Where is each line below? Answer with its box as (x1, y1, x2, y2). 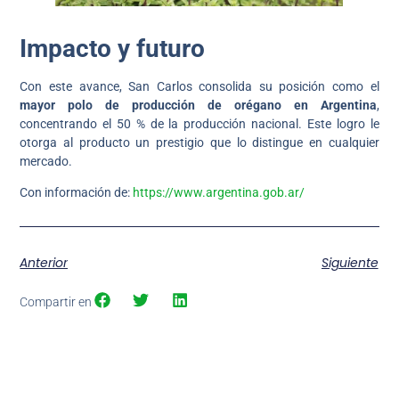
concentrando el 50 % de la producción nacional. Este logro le (20, 116, 379, 131)
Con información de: (20, 185, 134, 200)
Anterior (20, 253, 69, 272)
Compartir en (20, 294, 93, 309)
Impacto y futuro (20, 33, 206, 63)
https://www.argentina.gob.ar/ (133, 185, 305, 200)
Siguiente (321, 253, 379, 272)
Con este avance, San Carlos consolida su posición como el (20, 78, 379, 94)
